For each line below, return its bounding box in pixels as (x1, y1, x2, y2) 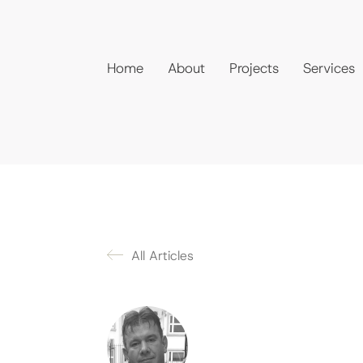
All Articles (131, 247, 194, 265)
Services (303, 59, 355, 77)
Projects (229, 59, 279, 77)
